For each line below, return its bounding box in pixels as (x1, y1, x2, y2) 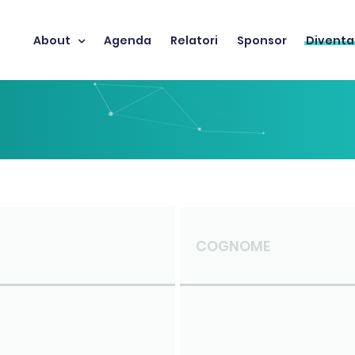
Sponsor (237, 32, 287, 48)
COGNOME (196, 235, 270, 255)
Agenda (104, 32, 151, 48)
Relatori (170, 32, 218, 48)
